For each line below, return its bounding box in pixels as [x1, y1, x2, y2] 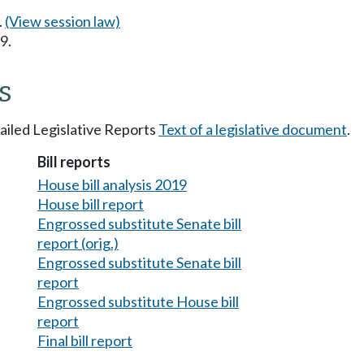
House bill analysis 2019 [37, 175, 187, 193]
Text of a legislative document [158, 120, 347, 139]
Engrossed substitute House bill [37, 292, 239, 310]
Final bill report [37, 331, 132, 349]
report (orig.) [37, 233, 119, 252]
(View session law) [5, 11, 120, 30]
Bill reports [37, 153, 110, 171]
